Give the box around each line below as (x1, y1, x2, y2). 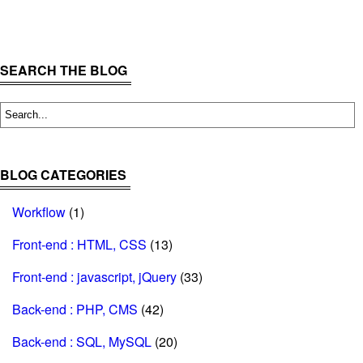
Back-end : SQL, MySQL (12, 332, 152, 351)
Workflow (12, 203, 66, 221)
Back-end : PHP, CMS (12, 300, 138, 318)
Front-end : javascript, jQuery (12, 267, 177, 286)
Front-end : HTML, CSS (12, 235, 147, 254)
